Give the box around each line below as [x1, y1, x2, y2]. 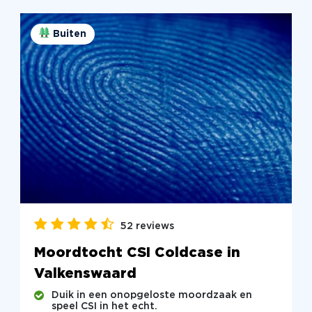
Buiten [52, 29, 86, 38]
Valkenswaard [33, 267, 136, 281]
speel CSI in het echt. [51, 302, 157, 311]
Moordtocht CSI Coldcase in [33, 247, 240, 260]
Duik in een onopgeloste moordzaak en [51, 290, 252, 299]
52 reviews [120, 222, 174, 231]
